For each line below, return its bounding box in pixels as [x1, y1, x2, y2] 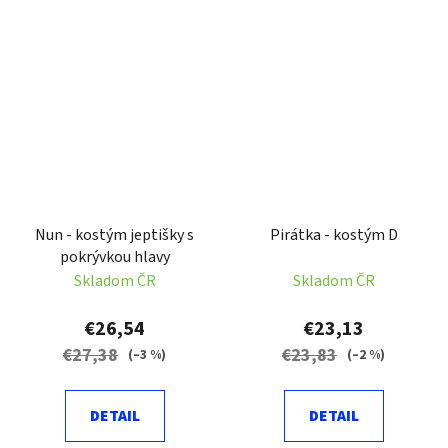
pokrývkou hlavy [59, 245, 170, 268]
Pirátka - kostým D [269, 223, 398, 246]
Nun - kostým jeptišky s [35, 223, 194, 246]
